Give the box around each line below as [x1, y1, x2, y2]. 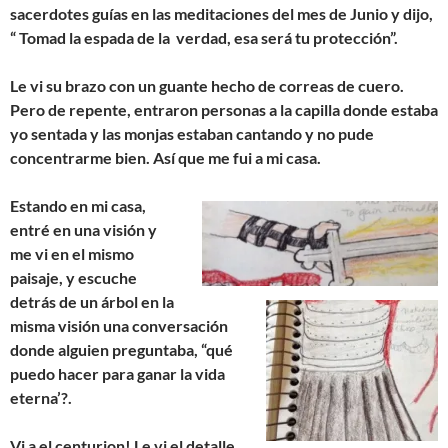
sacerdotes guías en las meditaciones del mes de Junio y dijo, [10, 3, 433, 23]
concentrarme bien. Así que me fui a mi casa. [10, 147, 321, 167]
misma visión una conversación [10, 315, 228, 335]
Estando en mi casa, [10, 195, 146, 215]
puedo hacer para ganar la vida [10, 363, 225, 383]
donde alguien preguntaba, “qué [10, 339, 233, 359]
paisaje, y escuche [10, 267, 137, 287]
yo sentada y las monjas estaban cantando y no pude [10, 123, 374, 143]
